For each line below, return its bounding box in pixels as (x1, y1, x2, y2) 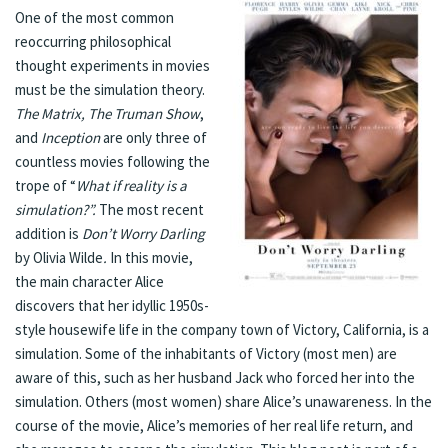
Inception (41, 127, 100, 147)
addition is (15, 223, 82, 243)
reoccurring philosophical (15, 31, 171, 51)
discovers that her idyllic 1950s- (15, 295, 209, 315)
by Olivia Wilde (15, 247, 103, 267)
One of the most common (15, 7, 174, 27)
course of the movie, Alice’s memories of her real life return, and (15, 415, 413, 435)
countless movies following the (15, 151, 210, 171)
